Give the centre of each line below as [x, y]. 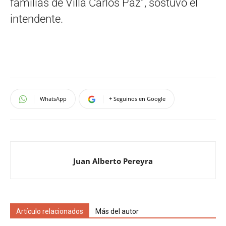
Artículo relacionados [50, 211]
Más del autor [117, 211]
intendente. [37, 19]
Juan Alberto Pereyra [113, 161]
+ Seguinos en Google [137, 98]
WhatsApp [53, 98]
